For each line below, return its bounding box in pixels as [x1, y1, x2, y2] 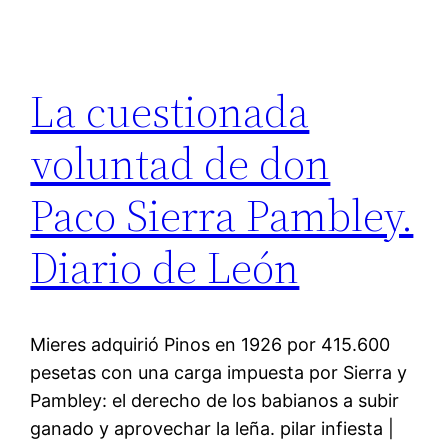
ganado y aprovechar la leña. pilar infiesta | [30, 417, 395, 439]
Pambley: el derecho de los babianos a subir [30, 389, 400, 411]
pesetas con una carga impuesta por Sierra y [30, 361, 408, 383]
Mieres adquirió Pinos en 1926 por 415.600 [30, 333, 391, 355]
